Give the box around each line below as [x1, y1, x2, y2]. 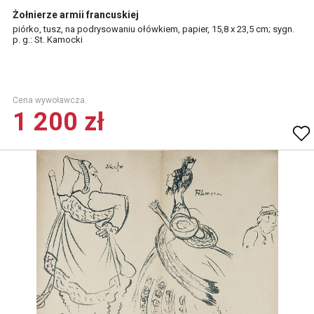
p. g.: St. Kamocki [13, 34, 83, 45]
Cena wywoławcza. [13, 95, 87, 105]
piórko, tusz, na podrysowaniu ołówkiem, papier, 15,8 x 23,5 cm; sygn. [13, 24, 294, 34]
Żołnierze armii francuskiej [13, 9, 139, 20]
